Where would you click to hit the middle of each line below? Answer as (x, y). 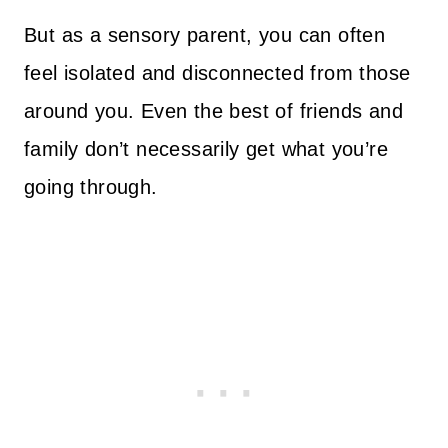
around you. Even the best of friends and (213, 111)
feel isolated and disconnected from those (217, 73)
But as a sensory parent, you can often (205, 35)
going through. (91, 187)
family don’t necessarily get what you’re (206, 149)
